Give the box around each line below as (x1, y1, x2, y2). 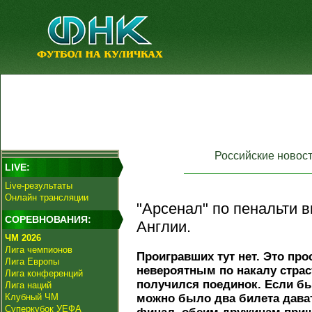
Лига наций (5, 280, 52, 290)
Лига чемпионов (5, 244, 72, 255)
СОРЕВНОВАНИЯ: (5, 214, 91, 225)
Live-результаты (5, 180, 72, 191)
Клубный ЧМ (5, 292, 58, 302)
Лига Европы (5, 256, 59, 267)
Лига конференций (5, 268, 83, 279)
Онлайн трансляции (5, 192, 88, 203)
